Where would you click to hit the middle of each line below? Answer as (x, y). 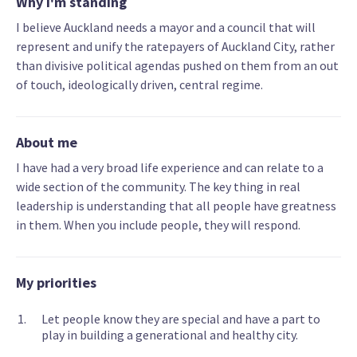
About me (47, 143)
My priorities (56, 283)
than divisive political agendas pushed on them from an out (177, 66)
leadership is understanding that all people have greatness (176, 206)
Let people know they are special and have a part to (181, 319)
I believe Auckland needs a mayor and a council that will (166, 27)
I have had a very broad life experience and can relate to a (170, 168)
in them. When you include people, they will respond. (158, 225)
